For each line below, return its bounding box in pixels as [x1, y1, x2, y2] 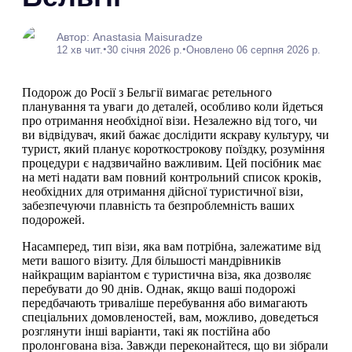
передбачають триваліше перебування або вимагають [22, 296, 307, 310]
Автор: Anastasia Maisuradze [57, 31, 203, 43]
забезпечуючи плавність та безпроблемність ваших [22, 199, 295, 212]
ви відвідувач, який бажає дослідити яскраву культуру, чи [22, 128, 329, 141]
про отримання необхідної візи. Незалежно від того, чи [22, 114, 317, 127]
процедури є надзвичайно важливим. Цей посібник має [22, 156, 321, 170]
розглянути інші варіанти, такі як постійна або [22, 324, 270, 338]
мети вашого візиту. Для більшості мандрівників [22, 254, 281, 267]
